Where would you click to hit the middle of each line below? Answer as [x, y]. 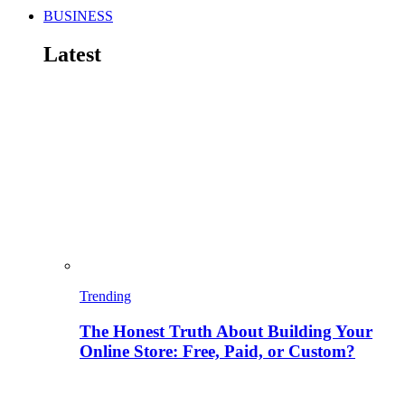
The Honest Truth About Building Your [226, 331]
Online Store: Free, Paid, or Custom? [217, 351]
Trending [105, 296]
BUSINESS [78, 16]
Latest [72, 54]
